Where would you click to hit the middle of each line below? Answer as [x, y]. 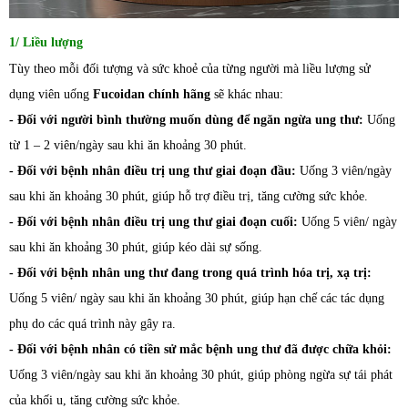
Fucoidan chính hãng [153, 94]
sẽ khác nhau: [249, 94]
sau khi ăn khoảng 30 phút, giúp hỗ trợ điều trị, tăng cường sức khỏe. [189, 196]
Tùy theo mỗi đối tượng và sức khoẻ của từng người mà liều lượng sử [190, 68]
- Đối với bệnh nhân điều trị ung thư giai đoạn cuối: [153, 221]
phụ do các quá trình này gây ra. [92, 323]
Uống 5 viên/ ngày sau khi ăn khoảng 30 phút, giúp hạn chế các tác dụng [197, 298]
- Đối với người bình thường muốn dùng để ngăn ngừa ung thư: [186, 119]
